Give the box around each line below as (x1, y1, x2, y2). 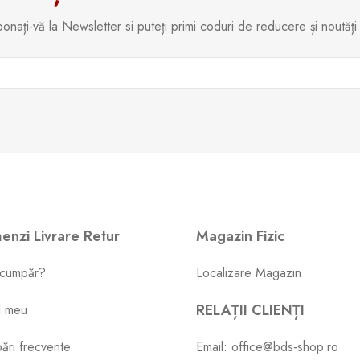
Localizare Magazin (196, 264, 301, 282)
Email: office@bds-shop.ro (196, 337, 338, 356)
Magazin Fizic (196, 226, 284, 247)
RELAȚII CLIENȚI (196, 300, 305, 321)
